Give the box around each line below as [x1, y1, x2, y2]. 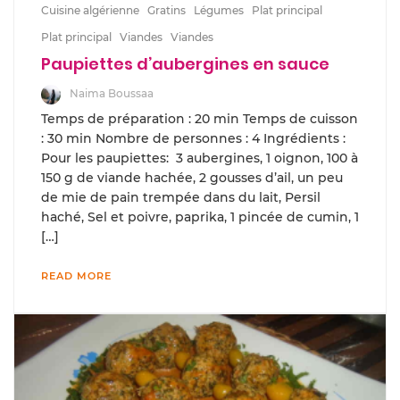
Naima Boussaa [70, 87, 154, 100]
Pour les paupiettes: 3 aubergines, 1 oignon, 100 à [41, 149, 358, 166]
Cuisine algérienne [41, 4, 139, 17]
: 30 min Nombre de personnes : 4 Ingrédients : [41, 129, 349, 146]
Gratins [147, 4, 186, 17]
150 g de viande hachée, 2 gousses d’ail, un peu [41, 169, 343, 186]
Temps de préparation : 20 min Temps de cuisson [41, 110, 358, 127]
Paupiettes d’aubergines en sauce [41, 53, 329, 75]
